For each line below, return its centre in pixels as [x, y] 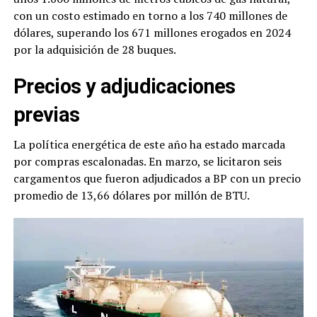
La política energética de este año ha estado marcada [149, 145]
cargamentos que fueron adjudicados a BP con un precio [157, 179]
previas [46, 115]
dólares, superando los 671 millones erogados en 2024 [152, 33]
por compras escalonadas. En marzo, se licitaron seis [147, 162]
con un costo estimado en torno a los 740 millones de [150, 16]
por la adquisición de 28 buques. [94, 50]
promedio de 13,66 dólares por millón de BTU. [131, 196]
